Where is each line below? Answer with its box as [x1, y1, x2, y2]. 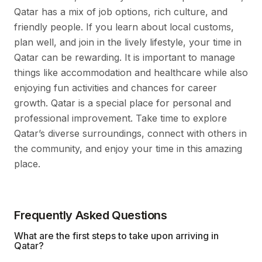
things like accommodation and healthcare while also [14, 66, 248, 78]
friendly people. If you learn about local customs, [14, 20, 234, 33]
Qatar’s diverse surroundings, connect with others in [14, 127, 247, 139]
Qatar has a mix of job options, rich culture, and [14, 5, 227, 18]
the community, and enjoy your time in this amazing [14, 142, 242, 154]
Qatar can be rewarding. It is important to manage [14, 51, 235, 63]
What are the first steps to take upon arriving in [14, 230, 219, 242]
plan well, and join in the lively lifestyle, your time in [14, 36, 242, 48]
